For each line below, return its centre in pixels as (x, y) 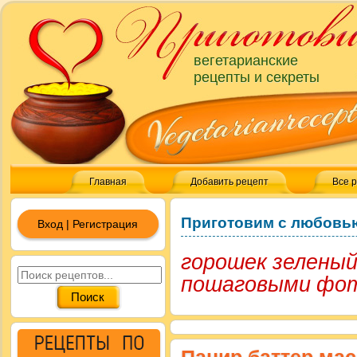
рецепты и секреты (257, 77)
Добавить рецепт (229, 182)
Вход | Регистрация (88, 224)
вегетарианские (246, 61)
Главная (108, 182)
